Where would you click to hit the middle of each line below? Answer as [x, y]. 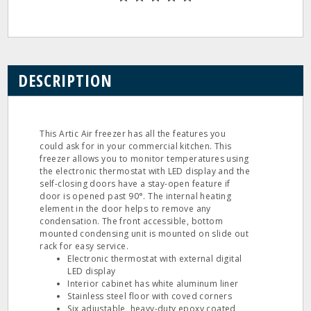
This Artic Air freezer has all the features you [133, 134]
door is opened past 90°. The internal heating [136, 196]
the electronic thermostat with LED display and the [145, 171]
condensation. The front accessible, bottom [132, 221]
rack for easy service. [84, 246]
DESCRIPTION [66, 80]
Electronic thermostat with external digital [155, 259]
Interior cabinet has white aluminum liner [153, 284]
